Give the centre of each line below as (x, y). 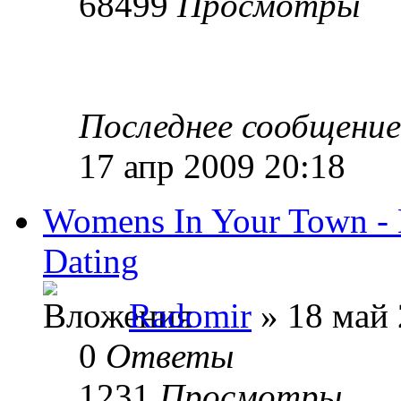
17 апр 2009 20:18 (212, 166)
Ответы (170, 355)
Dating (91, 260)
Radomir (190, 315)
